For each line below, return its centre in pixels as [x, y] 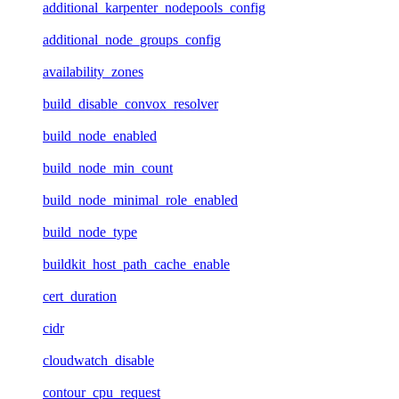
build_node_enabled [100, 135]
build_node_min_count [108, 167]
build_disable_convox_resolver [130, 103]
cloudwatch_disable [98, 360]
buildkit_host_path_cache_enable [136, 264]
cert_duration [80, 296]
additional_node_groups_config [132, 39]
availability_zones [93, 71]
